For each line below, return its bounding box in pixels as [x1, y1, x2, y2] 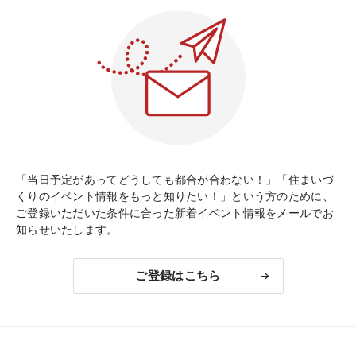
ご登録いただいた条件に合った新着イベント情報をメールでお [16, 206, 334, 219]
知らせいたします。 [16, 222, 118, 236]
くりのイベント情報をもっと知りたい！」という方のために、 [16, 189, 334, 203]
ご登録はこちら [135, 269, 221, 283]
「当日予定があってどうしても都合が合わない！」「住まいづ [16, 172, 334, 186]
